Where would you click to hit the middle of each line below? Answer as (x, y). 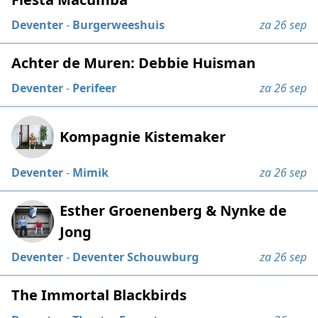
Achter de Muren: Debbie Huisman (134, 63)
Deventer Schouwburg (136, 257)
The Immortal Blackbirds (99, 295)
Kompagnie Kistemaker (143, 137)
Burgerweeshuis (119, 25)
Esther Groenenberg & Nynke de (174, 211)
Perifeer (95, 88)
